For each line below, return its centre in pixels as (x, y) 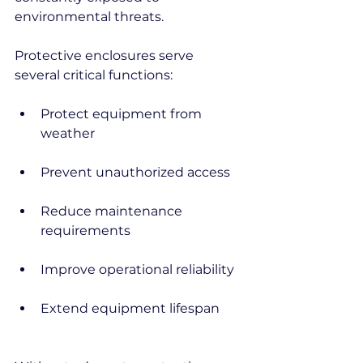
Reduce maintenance (113, 211)
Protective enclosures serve (106, 56)
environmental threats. (89, 17)
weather (68, 133)
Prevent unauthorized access (135, 172)
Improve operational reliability (137, 269)
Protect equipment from (123, 114)
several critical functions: (94, 75)
